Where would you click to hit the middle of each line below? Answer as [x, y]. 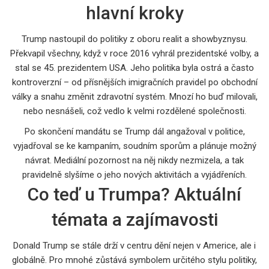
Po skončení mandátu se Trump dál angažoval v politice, [134, 131]
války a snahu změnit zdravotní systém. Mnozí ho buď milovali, [134, 96]
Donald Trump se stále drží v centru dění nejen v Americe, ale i [134, 245]
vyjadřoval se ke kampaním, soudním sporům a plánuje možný [134, 146]
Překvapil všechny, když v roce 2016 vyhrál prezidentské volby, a [134, 53]
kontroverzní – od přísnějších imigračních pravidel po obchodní [134, 82]
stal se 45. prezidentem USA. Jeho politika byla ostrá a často [134, 68]
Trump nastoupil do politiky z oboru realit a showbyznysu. [134, 39]
